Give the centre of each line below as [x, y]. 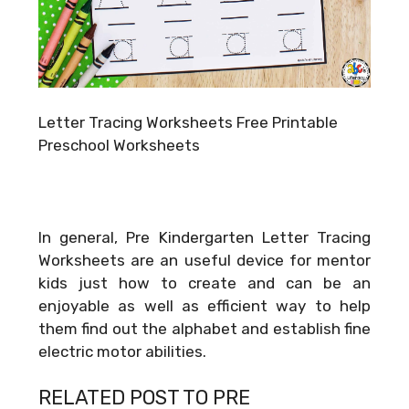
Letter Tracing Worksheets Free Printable [188, 122]
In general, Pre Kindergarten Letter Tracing [204, 237]
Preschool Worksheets [119, 145]
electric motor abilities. [122, 351]
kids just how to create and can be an [204, 283]
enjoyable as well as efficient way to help [204, 305]
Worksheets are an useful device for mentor [204, 260]
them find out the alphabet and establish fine [204, 328]
